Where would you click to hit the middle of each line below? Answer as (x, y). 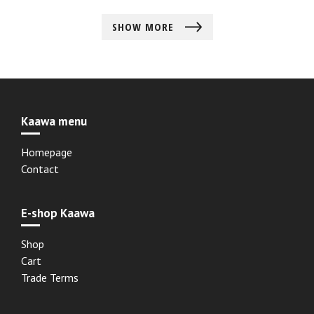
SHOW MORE (144, 27)
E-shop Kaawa (58, 213)
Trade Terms (50, 278)
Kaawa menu (54, 122)
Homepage (47, 152)
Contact (40, 169)
